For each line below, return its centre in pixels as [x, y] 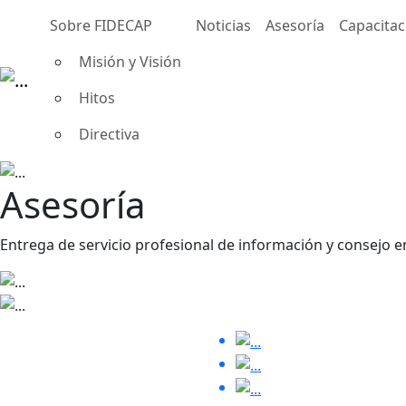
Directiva [109, 134]
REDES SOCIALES [264, 304]
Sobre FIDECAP [101, 25]
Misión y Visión [130, 62]
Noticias [223, 25]
